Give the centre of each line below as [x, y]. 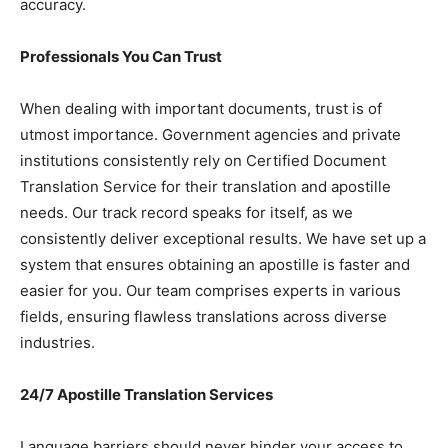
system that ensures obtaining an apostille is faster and [215, 264]
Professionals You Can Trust [121, 56]
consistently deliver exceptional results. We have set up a [223, 238]
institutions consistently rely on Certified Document [203, 160]
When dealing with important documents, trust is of [201, 108]
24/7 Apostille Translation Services [146, 394]
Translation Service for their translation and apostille [205, 186]
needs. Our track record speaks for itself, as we [186, 212]
